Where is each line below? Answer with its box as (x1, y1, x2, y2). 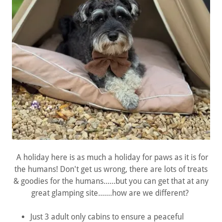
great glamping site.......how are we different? (31, 188, 191, 198)
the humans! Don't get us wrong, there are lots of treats (14, 164, 208, 174)
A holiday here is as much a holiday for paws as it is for (14, 152, 208, 162)
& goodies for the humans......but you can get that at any (13, 176, 209, 186)
